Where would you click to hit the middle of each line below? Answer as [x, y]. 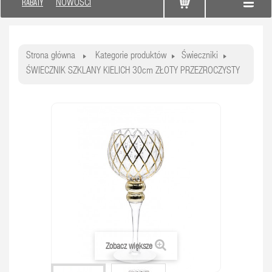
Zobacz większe [129, 247]
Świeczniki [200, 56]
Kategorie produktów [131, 56]
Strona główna [51, 56]
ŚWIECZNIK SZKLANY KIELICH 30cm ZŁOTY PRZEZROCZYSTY [133, 72]
